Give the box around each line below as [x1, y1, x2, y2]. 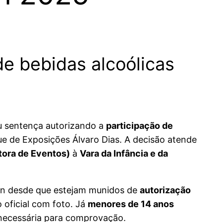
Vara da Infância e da [80, 148, 168, 159]
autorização [140, 185, 191, 196]
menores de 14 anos [88, 199, 174, 210]
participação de [106, 120, 173, 131]
